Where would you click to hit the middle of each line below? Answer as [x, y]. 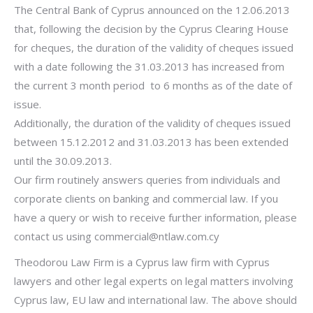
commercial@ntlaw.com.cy [157, 236]
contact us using [54, 236]
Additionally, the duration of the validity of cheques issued [152, 123]
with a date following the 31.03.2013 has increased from [149, 66]
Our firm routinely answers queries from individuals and [147, 180]
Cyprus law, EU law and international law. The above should [155, 300]
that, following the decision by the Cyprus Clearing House [151, 29]
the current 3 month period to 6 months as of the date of [153, 85]
